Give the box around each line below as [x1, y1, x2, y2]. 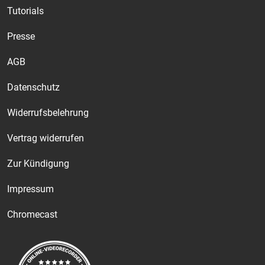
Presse [7, 31, 35, 43]
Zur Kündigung [7, 158, 69, 170]
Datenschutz [7, 82, 60, 93]
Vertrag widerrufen [7, 132, 84, 144]
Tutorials [7, 5, 44, 17]
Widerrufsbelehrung [7, 107, 89, 119]
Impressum [7, 183, 54, 195]
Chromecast [7, 209, 57, 221]
